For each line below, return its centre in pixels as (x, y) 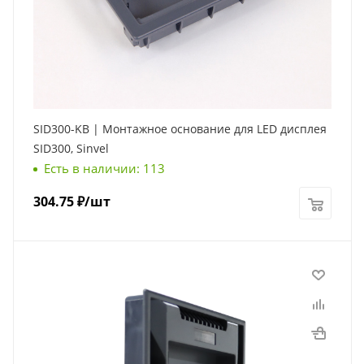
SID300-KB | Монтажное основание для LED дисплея (180, 129)
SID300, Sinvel (71, 149)
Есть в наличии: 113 (104, 169)
